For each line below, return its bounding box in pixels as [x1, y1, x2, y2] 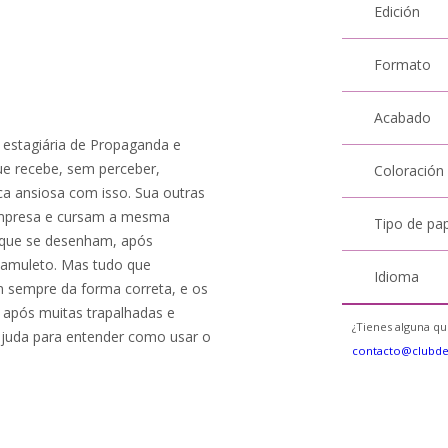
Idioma [374, 267, 420, 286]
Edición [374, 2, 421, 21]
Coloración [374, 161, 445, 180]
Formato [374, 55, 432, 74]
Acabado [374, 108, 432, 127]
